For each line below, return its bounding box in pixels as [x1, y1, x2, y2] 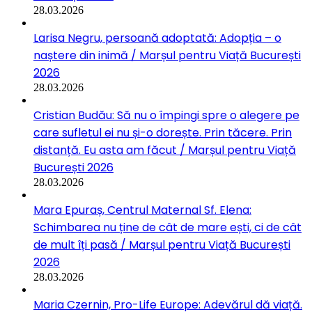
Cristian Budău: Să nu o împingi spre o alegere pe [33, 107, 299, 123]
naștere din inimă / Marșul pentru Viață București [33, 47, 301, 63]
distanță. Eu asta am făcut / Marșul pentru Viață [33, 142, 296, 158]
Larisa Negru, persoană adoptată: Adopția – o [33, 30, 281, 46]
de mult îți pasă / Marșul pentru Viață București [33, 237, 290, 253]
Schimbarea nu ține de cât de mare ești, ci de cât [33, 219, 302, 235]
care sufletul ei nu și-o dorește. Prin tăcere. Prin [33, 125, 292, 141]
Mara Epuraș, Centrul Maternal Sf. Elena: [33, 202, 251, 218]
